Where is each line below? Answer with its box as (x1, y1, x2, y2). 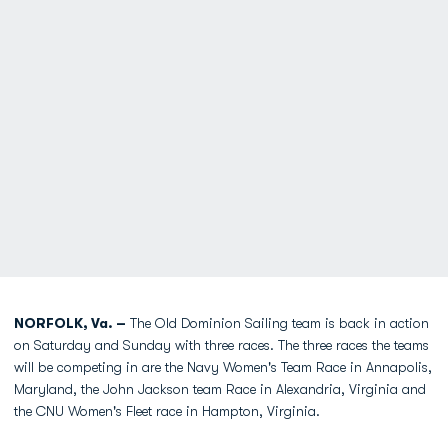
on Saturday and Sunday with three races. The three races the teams (14, 337, 429, 353)
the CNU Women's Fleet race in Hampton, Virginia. (14, 403, 324, 419)
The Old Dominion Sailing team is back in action (126, 315, 429, 331)
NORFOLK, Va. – (14, 315, 126, 331)
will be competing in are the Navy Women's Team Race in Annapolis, (14, 359, 432, 375)
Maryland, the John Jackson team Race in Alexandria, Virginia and (14, 381, 426, 397)
